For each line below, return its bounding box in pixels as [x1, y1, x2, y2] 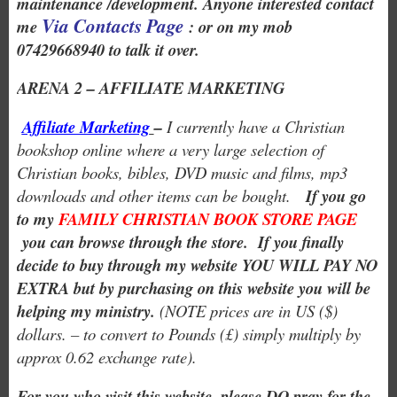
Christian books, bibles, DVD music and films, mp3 [16, 161, 347, 184]
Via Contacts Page [41, 12, 183, 40]
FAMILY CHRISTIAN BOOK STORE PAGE [58, 207, 357, 231]
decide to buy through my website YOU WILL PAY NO [16, 253, 378, 277]
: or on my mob [183, 15, 292, 39]
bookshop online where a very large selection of [16, 138, 324, 161]
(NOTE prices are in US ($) [154, 300, 338, 323]
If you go [305, 184, 366, 208]
